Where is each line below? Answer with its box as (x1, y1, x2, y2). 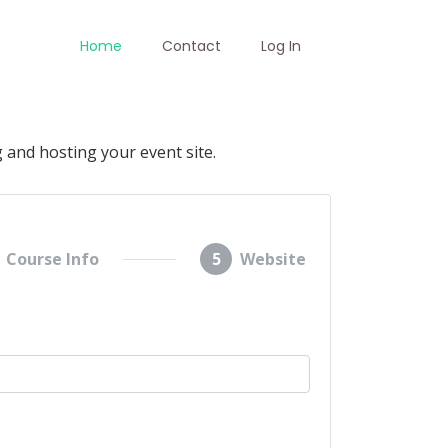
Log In (261, 36, 301, 56)
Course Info (5, 248, 99, 270)
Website (240, 248, 306, 270)
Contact (162, 36, 221, 56)
